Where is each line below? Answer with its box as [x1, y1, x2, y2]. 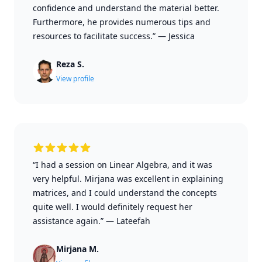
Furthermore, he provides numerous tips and [33, 16, 211, 27]
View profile [56, 74, 94, 84]
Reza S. [56, 58, 84, 70]
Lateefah [116, 215, 150, 226]
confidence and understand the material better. [33, 2, 219, 13]
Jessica [168, 30, 195, 42]
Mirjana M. [56, 243, 99, 254]
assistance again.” [33, 215, 104, 226]
